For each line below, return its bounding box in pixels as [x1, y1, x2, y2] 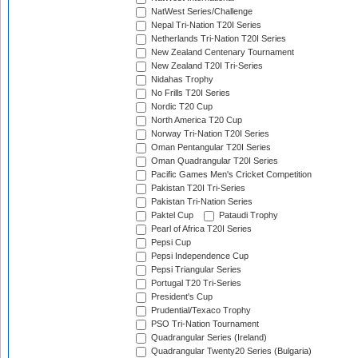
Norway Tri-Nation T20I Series [149, 129, 269, 139]
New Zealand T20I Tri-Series [149, 61, 263, 71]
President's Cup [149, 292, 213, 302]
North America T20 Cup [149, 115, 242, 125]
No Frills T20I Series [149, 88, 230, 98]
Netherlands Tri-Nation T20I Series [149, 34, 286, 44]
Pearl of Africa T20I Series [149, 224, 252, 234]
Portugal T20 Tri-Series [149, 278, 241, 288]
